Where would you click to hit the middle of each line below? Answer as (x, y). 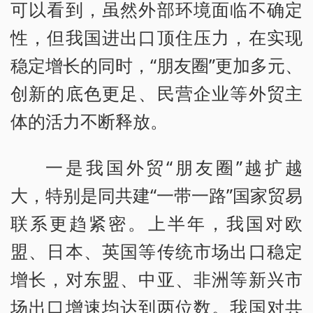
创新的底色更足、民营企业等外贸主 (156, 93)
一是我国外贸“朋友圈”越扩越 (174, 167)
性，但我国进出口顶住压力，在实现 (156, 37)
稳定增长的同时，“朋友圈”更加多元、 (156, 65)
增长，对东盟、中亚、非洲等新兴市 (156, 279)
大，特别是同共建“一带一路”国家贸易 (156, 195)
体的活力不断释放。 (89, 121)
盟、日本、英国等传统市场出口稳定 (156, 251)
